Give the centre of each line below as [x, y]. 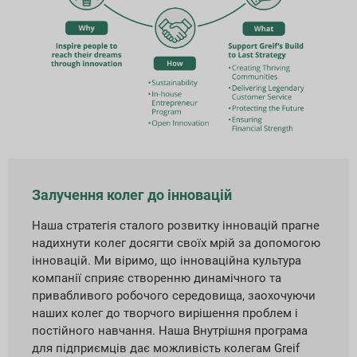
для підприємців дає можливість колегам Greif [166, 348]
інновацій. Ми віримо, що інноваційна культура [167, 260]
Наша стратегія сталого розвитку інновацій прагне [176, 225]
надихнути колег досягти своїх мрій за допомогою [176, 243]
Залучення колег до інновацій [132, 194]
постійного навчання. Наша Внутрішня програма [170, 330]
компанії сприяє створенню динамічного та [157, 278]
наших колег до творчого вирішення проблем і [165, 313]
